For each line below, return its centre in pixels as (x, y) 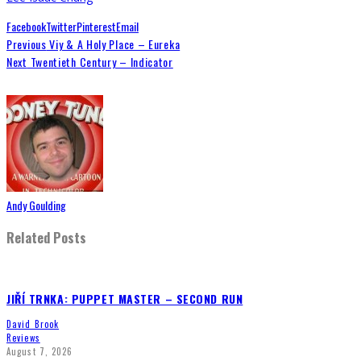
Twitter (61, 27)
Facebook (26, 27)
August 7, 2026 (40, 351)
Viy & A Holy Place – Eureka (113, 44)
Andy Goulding (36, 205)
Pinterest (96, 27)
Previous (27, 44)
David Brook (33, 324)
